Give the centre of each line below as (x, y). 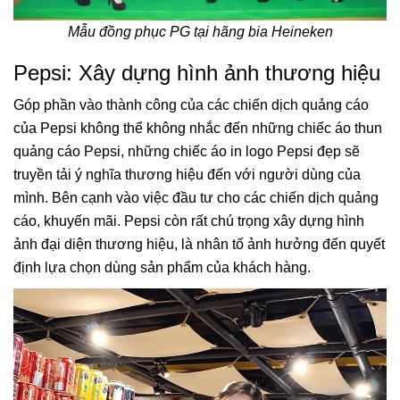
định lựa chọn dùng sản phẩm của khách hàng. (162, 267)
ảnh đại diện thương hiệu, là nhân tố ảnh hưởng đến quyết (199, 244)
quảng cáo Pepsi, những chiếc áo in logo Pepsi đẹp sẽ (187, 151)
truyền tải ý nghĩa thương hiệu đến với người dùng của (187, 174)
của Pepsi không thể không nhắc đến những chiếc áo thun (198, 128)
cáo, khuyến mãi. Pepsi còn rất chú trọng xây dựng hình (189, 221)
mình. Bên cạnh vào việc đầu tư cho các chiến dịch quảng (196, 197)
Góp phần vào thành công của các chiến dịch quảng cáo (191, 104)
